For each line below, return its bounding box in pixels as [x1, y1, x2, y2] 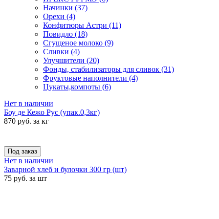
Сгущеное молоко [43, 39, 105, 47]
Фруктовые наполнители [43, 74, 129, 82]
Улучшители [43, 56, 87, 65]
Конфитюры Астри [43, 21, 109, 29]
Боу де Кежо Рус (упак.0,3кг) [4, 108, 100, 116]
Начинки [43, 3, 75, 12]
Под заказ [8, 148, 37, 155]
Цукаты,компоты [43, 83, 102, 91]
